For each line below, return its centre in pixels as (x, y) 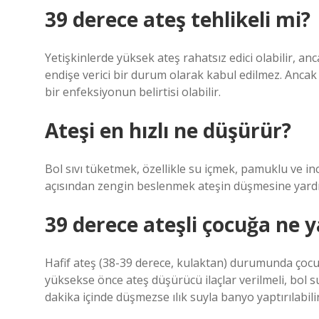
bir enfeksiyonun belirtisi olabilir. (133, 92)
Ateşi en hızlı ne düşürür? (168, 130)
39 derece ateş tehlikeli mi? (178, 19)
